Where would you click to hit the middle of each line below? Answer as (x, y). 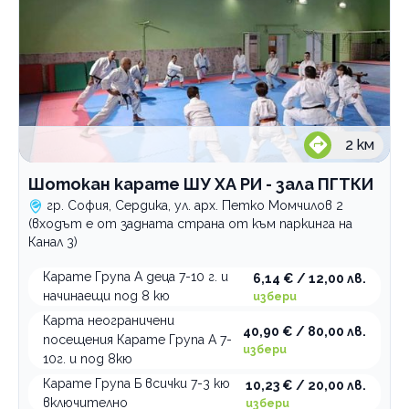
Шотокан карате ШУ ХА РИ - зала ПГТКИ (201, 184)
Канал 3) (53, 242)
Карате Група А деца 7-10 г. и (136, 277)
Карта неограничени (109, 320)
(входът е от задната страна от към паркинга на (190, 224)
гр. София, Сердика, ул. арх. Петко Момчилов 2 (195, 205)
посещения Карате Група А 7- (137, 340)
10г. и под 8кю (88, 359)
